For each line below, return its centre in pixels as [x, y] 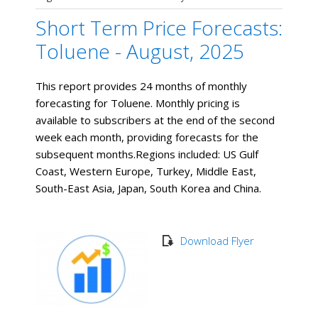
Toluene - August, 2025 [140, 51]
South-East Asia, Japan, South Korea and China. [148, 188]
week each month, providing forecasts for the [147, 137]
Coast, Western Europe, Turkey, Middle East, [146, 171]
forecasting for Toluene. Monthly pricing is [138, 103]
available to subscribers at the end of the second [155, 120]
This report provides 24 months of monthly [141, 86]
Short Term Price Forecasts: [159, 28]
